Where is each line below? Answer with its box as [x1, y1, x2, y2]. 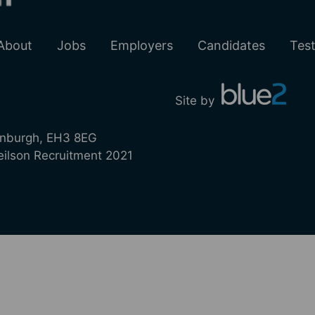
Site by [175, 94, 214, 108]
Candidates [198, 38, 265, 53]
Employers [110, 38, 173, 53]
